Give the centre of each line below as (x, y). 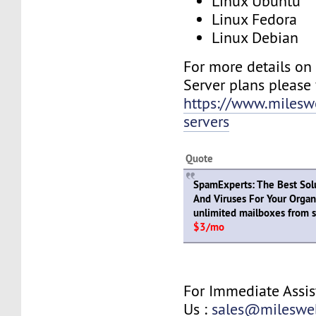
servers (207, 121)
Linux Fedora (255, 20)
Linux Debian (255, 38)
